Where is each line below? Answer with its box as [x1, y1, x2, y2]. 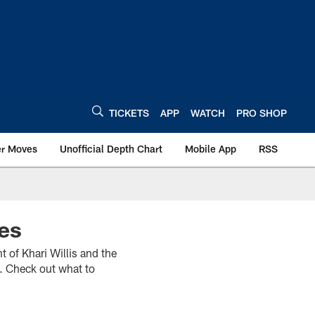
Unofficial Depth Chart [60, 143, 162, 155]
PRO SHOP [236, 106, 287, 119]
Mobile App [185, 143, 236, 155]
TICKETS [109, 106, 149, 119]
